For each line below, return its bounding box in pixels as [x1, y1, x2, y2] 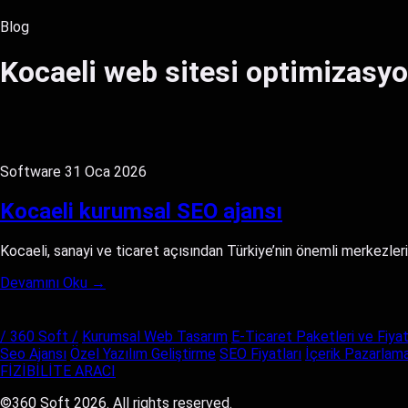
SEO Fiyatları [219, 344, 301, 362]
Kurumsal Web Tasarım [82, 327, 228, 345]
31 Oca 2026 [65, 162, 147, 180]
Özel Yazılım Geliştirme [70, 344, 216, 362]
